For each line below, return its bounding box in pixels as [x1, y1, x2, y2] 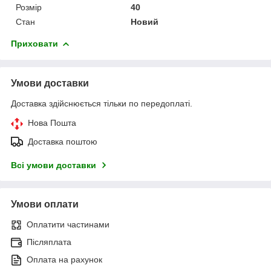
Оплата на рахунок [27, 254, 102, 264]
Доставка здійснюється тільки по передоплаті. [11, 98, 192, 108]
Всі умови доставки [11, 160, 96, 170]
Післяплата [27, 237, 71, 247]
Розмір [16, 2, 42, 12]
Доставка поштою [28, 136, 97, 146]
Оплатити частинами [27, 219, 109, 229]
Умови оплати [11, 198, 79, 209]
